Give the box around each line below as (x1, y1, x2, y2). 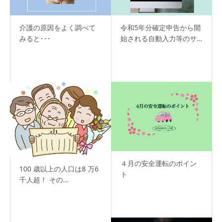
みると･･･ (19, 34, 51, 44)
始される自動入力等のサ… (120, 34, 202, 44)
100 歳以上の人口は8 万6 (19, 164, 99, 173)
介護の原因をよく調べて (19, 23, 96, 33)
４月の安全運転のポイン (120, 158, 197, 168)
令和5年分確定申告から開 (120, 23, 201, 33)
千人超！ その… (19, 174, 68, 184)
